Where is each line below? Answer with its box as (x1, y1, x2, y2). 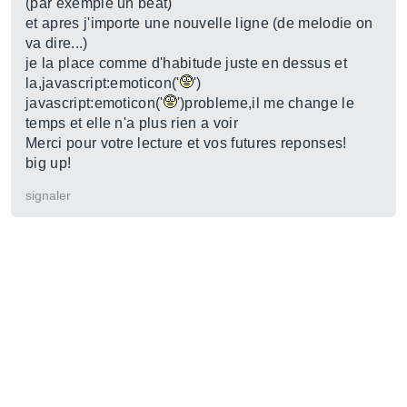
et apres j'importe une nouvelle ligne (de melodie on (25, 15, 373, 31)
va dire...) (25, 35, 88, 51)
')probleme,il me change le (176, 95, 355, 111)
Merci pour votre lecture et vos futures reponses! (25, 135, 347, 151)
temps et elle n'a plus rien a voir (25, 115, 238, 131)
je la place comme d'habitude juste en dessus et (25, 55, 348, 71)
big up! (25, 155, 72, 171)
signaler (25, 188, 71, 203)
